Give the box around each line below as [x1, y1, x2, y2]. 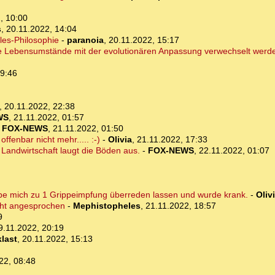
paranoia [66, 35, 104, 45]
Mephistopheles [72, 201, 141, 211]
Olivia [107, 134, 132, 145]
